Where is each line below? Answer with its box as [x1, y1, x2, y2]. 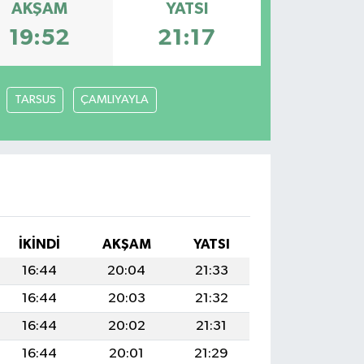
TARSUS [14, 93, 56, 106]
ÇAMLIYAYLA [80, 93, 149, 106]
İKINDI [19, 236, 61, 251]
